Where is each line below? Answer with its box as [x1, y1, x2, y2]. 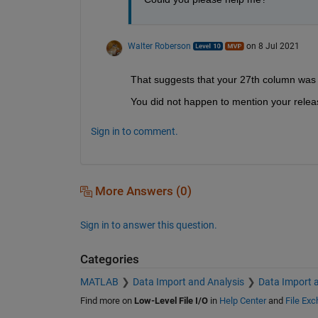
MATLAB [79, 276, 119, 288]
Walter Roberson [127, 40, 191, 51]
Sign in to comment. [90, 125, 178, 137]
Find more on [79, 295, 134, 307]
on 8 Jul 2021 [246, 40, 300, 51]
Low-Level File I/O [133, 295, 208, 307]
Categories [79, 252, 139, 266]
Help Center [219, 295, 266, 307]
